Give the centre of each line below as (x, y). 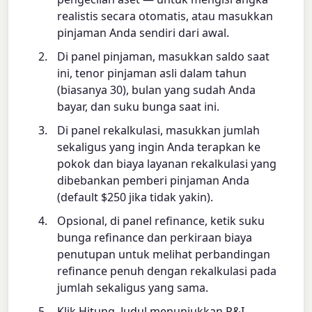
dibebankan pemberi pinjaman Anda (154, 181)
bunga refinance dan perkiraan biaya (155, 238)
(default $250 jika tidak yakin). (135, 197)
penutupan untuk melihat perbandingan (164, 255)
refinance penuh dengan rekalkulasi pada (167, 271)
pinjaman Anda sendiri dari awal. (143, 33)
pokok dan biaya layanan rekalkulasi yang (167, 164)
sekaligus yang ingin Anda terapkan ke (159, 147)
